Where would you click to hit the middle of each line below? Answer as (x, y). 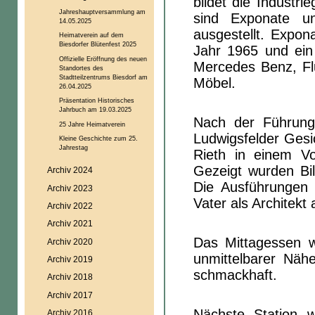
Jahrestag (73, 148)
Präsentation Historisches (96, 101)
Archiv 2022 (70, 206)
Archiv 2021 (70, 224)
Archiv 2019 (70, 259)
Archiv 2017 (70, 295)
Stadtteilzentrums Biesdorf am (103, 77)
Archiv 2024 (70, 170)
